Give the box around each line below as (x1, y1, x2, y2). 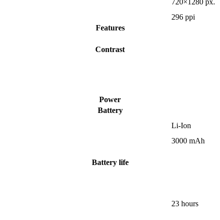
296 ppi (171, 13, 195, 22)
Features (95, 24, 125, 32)
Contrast (95, 45, 125, 54)
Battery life (91, 158, 129, 167)
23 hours (171, 199, 198, 208)
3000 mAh (171, 137, 205, 145)
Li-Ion (171, 121, 191, 130)
